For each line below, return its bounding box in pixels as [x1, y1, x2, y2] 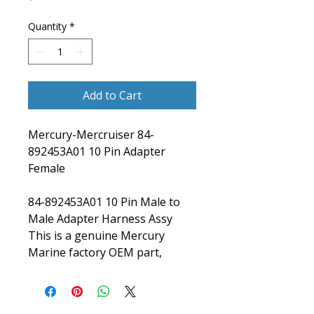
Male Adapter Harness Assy [28, 211, 172, 226]
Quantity [28, 20, 67, 33]
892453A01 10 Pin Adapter [28, 144, 165, 159]
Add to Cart [83, 88, 142, 103]
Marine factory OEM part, [28, 245, 162, 260]
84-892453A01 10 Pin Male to [28, 194, 180, 210]
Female [28, 161, 65, 176]
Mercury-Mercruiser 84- [28, 127, 154, 142]
